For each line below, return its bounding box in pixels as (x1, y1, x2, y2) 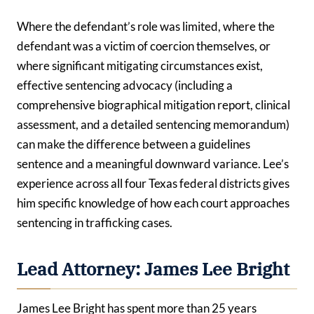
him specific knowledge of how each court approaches (17, 195, 289, 210)
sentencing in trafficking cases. (17, 214, 172, 230)
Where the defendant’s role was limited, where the (17, 18, 275, 34)
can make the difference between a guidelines (17, 136, 250, 151)
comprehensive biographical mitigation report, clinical (17, 97, 290, 112)
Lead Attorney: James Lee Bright (17, 258, 289, 281)
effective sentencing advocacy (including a (17, 77, 233, 93)
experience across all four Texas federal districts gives (17, 175, 289, 191)
